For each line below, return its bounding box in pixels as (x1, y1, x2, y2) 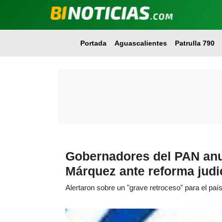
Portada (80, 39, 107, 47)
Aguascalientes (114, 39, 167, 47)
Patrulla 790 (174, 39, 215, 47)
